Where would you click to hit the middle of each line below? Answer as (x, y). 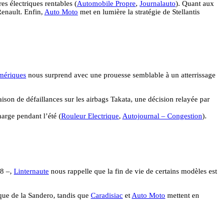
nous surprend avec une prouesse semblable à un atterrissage (121, 75)
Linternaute (31, 171)
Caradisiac (107, 195)
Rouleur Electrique (90, 116)
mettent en (182, 195)
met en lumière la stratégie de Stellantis (139, 12)
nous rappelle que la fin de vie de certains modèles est (133, 171)
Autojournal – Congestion (162, 116)
